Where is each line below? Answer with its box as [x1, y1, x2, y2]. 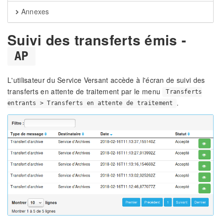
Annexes [19, 6, 49, 16]
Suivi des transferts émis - [7, 30, 186, 50]
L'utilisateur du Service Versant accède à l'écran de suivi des [7, 74, 205, 85]
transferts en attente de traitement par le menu [7, 86, 163, 96]
